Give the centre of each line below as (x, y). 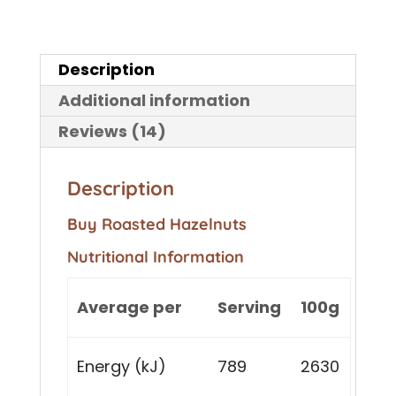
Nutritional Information (155, 256)
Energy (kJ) (122, 366)
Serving (250, 307)
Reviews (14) (112, 131)
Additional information (154, 100)
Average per (130, 307)
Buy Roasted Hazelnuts (156, 224)
